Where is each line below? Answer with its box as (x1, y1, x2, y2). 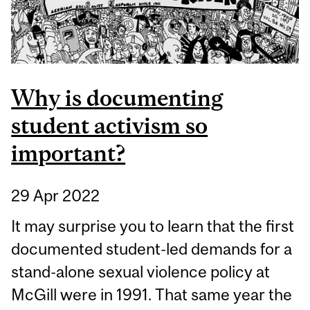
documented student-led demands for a (11, 239, 293, 258)
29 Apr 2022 (11, 185, 100, 205)
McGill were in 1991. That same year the (11, 284, 293, 304)
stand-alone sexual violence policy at (11, 262, 271, 281)
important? (11, 140, 126, 167)
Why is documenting (11, 85, 224, 111)
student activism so (11, 113, 208, 139)
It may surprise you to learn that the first (11, 216, 295, 235)
